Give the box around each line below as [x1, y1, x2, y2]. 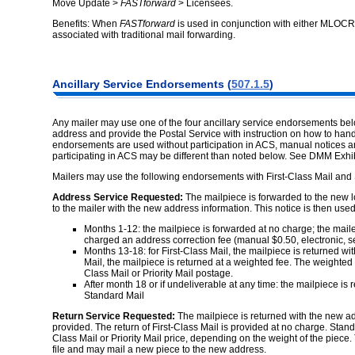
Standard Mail [84, 289, 144, 301]
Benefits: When [52, 18, 120, 30]
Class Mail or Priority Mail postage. [84, 267, 233, 279]
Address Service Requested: [52, 191, 183, 203]
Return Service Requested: [52, 310, 175, 322]
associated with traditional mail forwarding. [52, 29, 235, 41]
